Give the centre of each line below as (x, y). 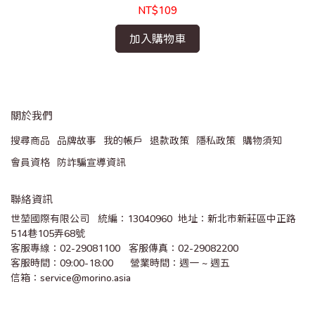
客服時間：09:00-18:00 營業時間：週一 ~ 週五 (120, 263)
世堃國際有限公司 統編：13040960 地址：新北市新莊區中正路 (153, 218)
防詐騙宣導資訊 (91, 162)
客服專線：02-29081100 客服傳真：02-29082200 (126, 248)
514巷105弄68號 (48, 233)
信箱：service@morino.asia (71, 277)
